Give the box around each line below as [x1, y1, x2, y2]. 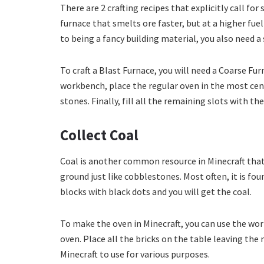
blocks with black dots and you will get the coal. [60, 185, 252, 197]
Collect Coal [60, 126, 138, 145]
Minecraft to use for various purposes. [60, 247, 210, 260]
